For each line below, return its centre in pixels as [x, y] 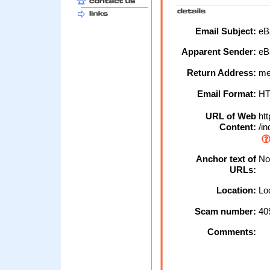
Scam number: [225, 212]
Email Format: [227, 94]
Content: [238, 127]
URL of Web [231, 116]
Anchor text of [226, 159]
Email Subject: [226, 31]
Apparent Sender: [219, 52]
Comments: [232, 232]
